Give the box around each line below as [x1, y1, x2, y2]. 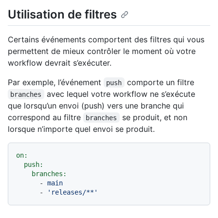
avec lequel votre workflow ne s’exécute [44, 89, 198, 99]
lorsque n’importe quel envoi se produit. [8, 124, 155, 134]
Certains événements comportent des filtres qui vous [8, 34, 204, 44]
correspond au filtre [8, 112, 83, 122]
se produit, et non [119, 112, 190, 122]
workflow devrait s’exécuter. [8, 57, 111, 68]
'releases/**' [47, 188, 98, 196]
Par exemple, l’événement [8, 77, 104, 87]
